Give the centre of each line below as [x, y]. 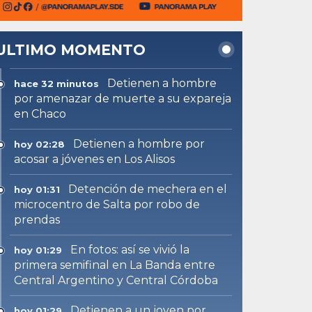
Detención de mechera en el [148, 189]
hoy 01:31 [37, 189]
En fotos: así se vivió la [130, 249]
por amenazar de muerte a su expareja [123, 98]
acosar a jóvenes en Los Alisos [95, 159]
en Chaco [40, 114]
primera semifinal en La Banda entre [115, 265]
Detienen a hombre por [139, 143]
